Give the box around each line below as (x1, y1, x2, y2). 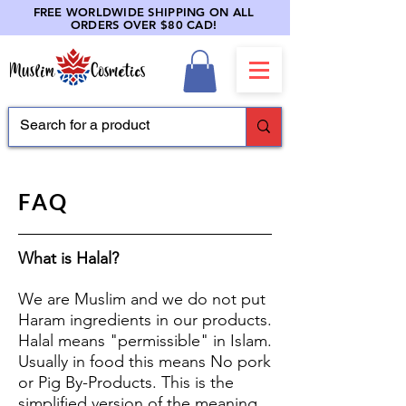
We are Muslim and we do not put (18, 288, 266, 309)
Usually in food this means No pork (18, 351, 271, 372)
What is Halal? (18, 247, 119, 268)
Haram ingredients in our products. (18, 309, 272, 330)
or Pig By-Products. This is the (18, 372, 234, 392)
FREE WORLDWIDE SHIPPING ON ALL (33, 5, 255, 19)
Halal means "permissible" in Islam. (18, 330, 272, 351)
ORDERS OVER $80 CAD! (70, 17, 217, 32)
